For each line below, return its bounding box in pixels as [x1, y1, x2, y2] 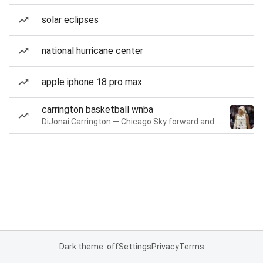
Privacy [151, 242, 179, 251]
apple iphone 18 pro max [42, 76, 142, 87]
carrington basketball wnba [42, 104, 153, 115]
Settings [118, 242, 151, 251]
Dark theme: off [59, 242, 119, 251]
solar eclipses [42, 14, 99, 25]
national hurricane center [42, 45, 143, 56]
